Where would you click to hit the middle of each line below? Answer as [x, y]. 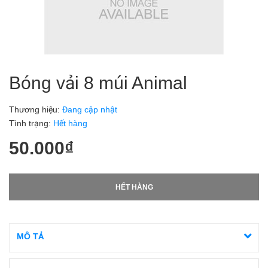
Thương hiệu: [34, 109]
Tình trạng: [31, 123]
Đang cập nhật [89, 109]
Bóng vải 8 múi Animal [98, 83]
